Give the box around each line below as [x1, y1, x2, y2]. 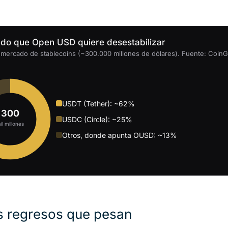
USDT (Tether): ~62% [62, 99, 135, 108]
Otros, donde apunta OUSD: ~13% [62, 130, 177, 139]
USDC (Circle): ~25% [62, 115, 132, 124]
